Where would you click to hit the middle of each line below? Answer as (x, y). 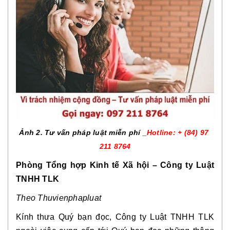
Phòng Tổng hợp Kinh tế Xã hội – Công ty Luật (115, 165)
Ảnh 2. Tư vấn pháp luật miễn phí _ (83, 133)
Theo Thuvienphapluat (59, 198)
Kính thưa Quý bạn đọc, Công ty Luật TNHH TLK (115, 217)
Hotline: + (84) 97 (178, 133)
